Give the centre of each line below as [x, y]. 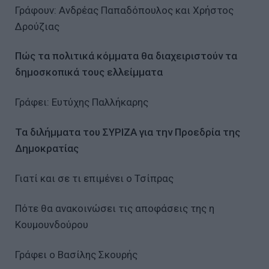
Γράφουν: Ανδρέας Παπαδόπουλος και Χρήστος [124, 10]
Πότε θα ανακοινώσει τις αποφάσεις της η [115, 209]
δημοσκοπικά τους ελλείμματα [89, 72]
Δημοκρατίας [47, 149]
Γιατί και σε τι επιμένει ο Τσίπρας [94, 179]
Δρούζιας [37, 26]
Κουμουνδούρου [52, 225]
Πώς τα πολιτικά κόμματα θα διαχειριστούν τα [126, 56]
